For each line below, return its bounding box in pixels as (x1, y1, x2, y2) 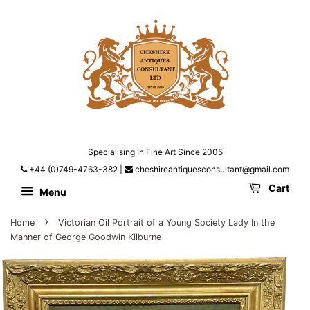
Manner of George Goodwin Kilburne (10, 232, 161, 243)
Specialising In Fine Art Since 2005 (87, 147, 223, 158)
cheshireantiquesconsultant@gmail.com (133, 164, 289, 175)
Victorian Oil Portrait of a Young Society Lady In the (58, 217, 275, 228)
